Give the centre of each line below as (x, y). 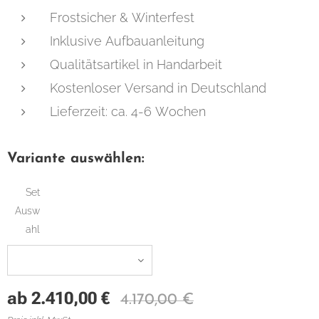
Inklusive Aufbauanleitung (127, 41)
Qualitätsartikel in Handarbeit (136, 65)
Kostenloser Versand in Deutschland (158, 88)
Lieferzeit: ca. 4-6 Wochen (128, 112)
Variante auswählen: (76, 159)
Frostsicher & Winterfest (122, 18)
